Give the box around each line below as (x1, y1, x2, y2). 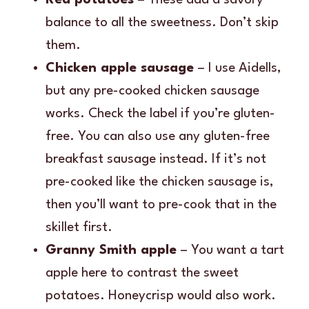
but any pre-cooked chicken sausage (46, 83, 259, 98)
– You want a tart (177, 243, 284, 257)
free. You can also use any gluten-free (46, 129, 270, 143)
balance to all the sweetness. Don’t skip (46, 15, 279, 30)
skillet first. (46, 220, 112, 235)
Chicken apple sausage (46, 61, 194, 75)
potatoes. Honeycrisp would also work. (46, 288, 276, 303)
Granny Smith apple (46, 243, 177, 257)
